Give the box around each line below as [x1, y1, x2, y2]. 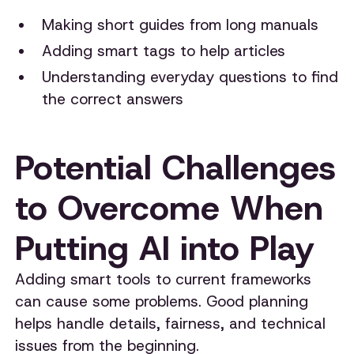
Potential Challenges [15, 145, 337, 191]
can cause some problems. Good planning [15, 292, 309, 312]
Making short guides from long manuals [41, 15, 318, 36]
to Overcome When [15, 185, 324, 232]
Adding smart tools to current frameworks [15, 269, 312, 290]
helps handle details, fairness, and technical [15, 314, 326, 334]
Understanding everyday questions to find [41, 66, 338, 87]
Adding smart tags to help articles [41, 41, 285, 62]
